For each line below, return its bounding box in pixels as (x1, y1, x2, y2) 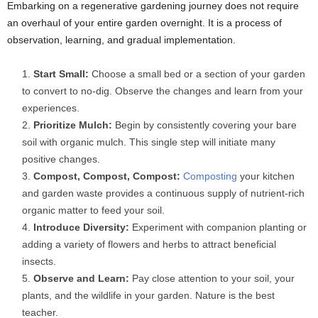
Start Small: (33, 68, 89, 80)
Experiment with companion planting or (129, 221, 307, 234)
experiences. (22, 102, 79, 114)
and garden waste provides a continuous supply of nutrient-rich (22, 187, 305, 199)
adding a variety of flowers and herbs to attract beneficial (22, 238, 276, 251)
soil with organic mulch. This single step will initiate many (22, 136, 275, 148)
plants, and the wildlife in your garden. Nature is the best (22, 290, 275, 302)
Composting (183, 170, 237, 182)
